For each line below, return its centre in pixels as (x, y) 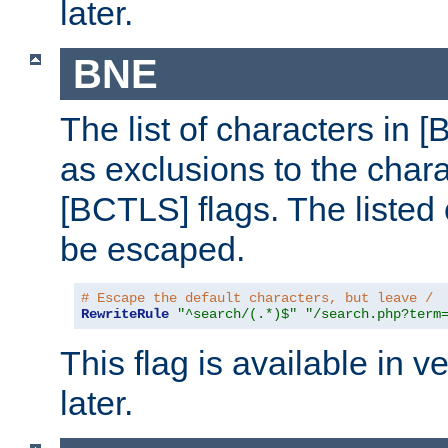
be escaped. (152, 249)
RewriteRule (125, 314)
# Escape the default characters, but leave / (257, 298)
